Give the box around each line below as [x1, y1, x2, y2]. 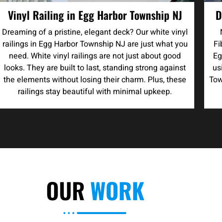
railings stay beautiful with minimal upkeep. [18, 85, 172, 98]
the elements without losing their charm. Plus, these [3, 73, 187, 86]
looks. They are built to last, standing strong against [4, 61, 186, 74]
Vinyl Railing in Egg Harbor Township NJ [8, 6, 182, 23]
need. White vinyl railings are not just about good [9, 50, 181, 62]
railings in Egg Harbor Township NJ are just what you [2, 38, 188, 50]
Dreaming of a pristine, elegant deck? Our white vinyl [2, 26, 188, 38]
